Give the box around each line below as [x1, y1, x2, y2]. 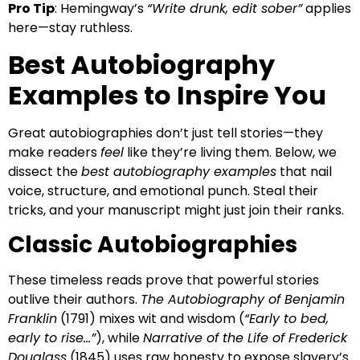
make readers [8, 142, 100, 162]
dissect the [8, 162, 81, 181]
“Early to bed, [244, 309, 329, 329]
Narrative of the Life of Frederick [143, 329, 347, 348]
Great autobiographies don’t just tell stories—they [8, 123, 323, 142]
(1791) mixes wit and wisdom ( [57, 309, 244, 329]
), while [96, 329, 143, 348]
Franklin [8, 309, 57, 329]
